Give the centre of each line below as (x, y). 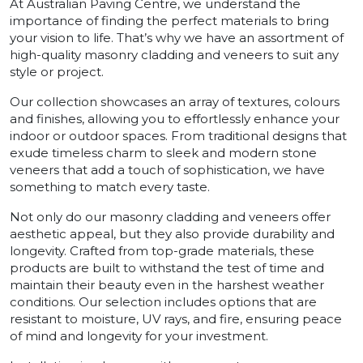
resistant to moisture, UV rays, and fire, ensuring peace (176, 318)
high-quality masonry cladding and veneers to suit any (174, 54)
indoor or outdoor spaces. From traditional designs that (178, 135)
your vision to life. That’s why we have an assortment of (177, 37)
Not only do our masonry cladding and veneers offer (170, 216)
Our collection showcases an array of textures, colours (175, 101)
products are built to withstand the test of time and (167, 267)
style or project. (57, 71)
